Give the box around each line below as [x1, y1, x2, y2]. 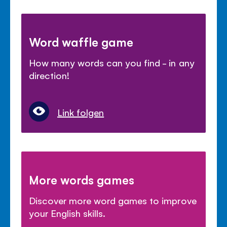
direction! [29, 68, 70, 81]
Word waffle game [29, 33, 134, 49]
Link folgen [57, 105, 104, 118]
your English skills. [29, 206, 106, 219]
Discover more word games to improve [29, 194, 197, 206]
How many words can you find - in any [29, 56, 195, 68]
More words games [29, 171, 135, 187]
